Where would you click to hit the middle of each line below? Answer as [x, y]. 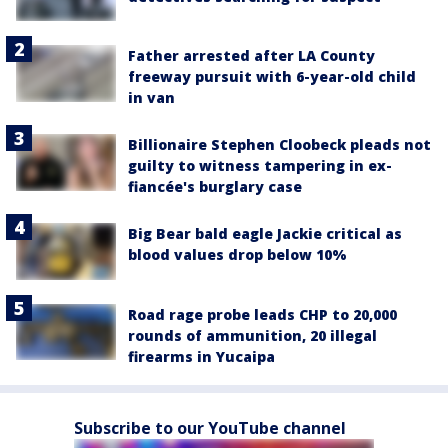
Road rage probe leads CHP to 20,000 [262, 314]
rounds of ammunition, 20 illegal [252, 335]
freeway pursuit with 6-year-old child [272, 77]
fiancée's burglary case [215, 187]
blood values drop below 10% [237, 255]
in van [151, 98]
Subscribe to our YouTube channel [210, 427]
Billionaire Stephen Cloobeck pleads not [279, 145]
